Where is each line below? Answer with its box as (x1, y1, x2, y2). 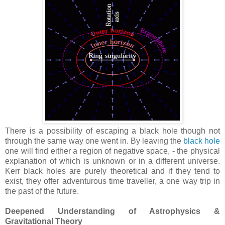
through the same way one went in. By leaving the (5, 136, 183, 145)
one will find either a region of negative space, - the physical (5, 146, 220, 155)
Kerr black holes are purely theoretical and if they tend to (5, 166, 220, 175)
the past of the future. (5, 186, 79, 195)
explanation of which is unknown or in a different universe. (5, 156, 220, 165)
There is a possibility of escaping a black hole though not (5, 126, 220, 135)
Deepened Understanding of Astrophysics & (5, 206, 220, 215)
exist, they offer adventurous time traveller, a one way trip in (5, 176, 220, 185)
